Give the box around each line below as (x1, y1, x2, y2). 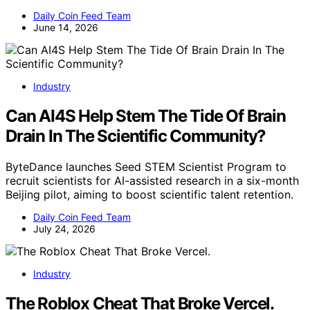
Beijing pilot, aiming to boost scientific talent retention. (6, 188, 293, 202)
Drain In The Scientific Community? (6, 126, 266, 147)
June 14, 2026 (33, 21, 98, 34)
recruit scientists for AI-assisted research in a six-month (6, 174, 299, 188)
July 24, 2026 (33, 223, 95, 235)
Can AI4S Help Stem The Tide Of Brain (6, 106, 286, 127)
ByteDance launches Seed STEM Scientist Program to (6, 160, 286, 174)
